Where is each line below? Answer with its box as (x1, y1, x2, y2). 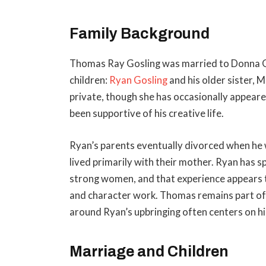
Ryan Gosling (109, 74, 168, 87)
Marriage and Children (69, 243, 229, 259)
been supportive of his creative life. (69, 107, 224, 120)
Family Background (69, 25, 210, 42)
